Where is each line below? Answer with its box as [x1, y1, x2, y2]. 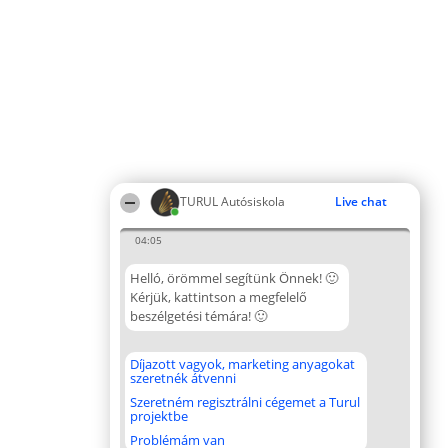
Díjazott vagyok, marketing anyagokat [130, 355, 355, 373]
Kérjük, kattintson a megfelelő [130, 288, 307, 306]
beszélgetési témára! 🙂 [130, 307, 267, 325]
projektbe [130, 407, 188, 425]
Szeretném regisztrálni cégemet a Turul [130, 393, 360, 411]
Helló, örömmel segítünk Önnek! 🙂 [130, 269, 338, 287]
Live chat [335, 193, 387, 210]
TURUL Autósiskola [180, 193, 285, 210]
